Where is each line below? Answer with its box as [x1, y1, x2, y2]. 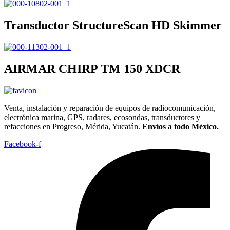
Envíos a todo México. [142, 122, 219, 131]
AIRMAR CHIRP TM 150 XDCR [4, 62, 180, 75]
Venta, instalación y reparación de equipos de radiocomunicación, [4, 103, 216, 112]
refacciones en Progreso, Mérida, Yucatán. [4, 122, 142, 131]
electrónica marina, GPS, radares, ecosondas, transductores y [4, 112, 200, 122]
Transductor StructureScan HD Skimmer [4, 18, 222, 32]
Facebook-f [4, 139, 41, 148]
